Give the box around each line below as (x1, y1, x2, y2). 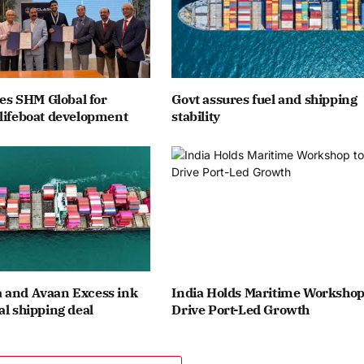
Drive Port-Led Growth (171, 301, 310, 318)
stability (171, 108, 220, 125)
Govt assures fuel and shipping (171, 91, 357, 108)
